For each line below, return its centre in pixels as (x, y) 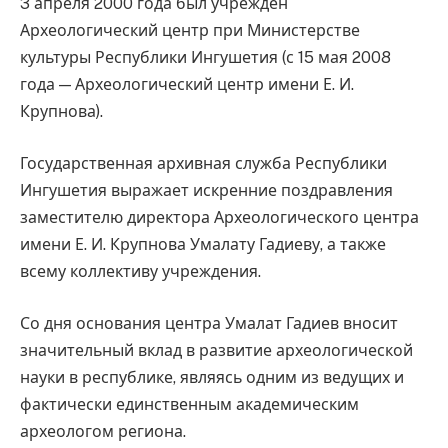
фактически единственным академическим (189, 404)
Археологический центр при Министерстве (190, 31)
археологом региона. (103, 431)
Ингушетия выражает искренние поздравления (206, 190)
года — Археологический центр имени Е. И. (187, 85)
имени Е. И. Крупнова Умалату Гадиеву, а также (203, 244)
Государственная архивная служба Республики (203, 163)
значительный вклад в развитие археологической (216, 350)
